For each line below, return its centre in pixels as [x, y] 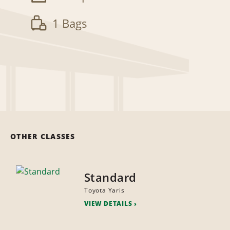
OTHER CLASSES [43, 137]
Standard [110, 177]
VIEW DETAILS [108, 204]
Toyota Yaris [104, 190]
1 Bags [70, 23]
